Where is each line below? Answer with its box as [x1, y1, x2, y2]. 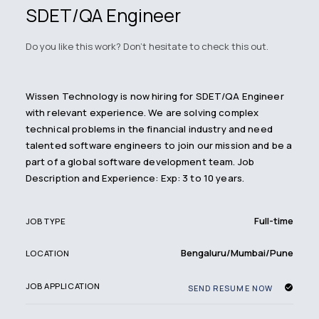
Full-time [254, 214, 294, 228]
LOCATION [25, 247, 70, 258]
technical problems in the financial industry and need [25, 122, 273, 136]
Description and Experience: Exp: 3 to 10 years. [25, 172, 245, 185]
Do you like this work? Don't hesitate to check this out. [25, 40, 268, 53]
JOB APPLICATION [25, 281, 100, 292]
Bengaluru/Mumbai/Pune [181, 246, 294, 260]
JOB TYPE [25, 215, 66, 226]
